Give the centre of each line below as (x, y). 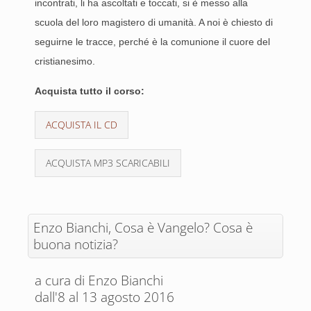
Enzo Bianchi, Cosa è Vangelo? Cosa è (143, 228)
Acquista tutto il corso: (90, 91)
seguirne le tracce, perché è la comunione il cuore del (152, 42)
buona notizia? (76, 244)
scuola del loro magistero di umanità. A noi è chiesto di (154, 22)
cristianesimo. (65, 61)
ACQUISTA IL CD (82, 125)
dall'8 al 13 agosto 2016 (104, 297)
